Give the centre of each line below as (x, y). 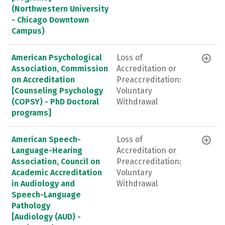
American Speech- (46, 139)
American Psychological (57, 57)
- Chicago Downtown (50, 20)
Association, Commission (60, 68)
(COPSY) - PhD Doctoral (55, 101)
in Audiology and (43, 183)
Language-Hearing (47, 150)
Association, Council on (56, 161)
